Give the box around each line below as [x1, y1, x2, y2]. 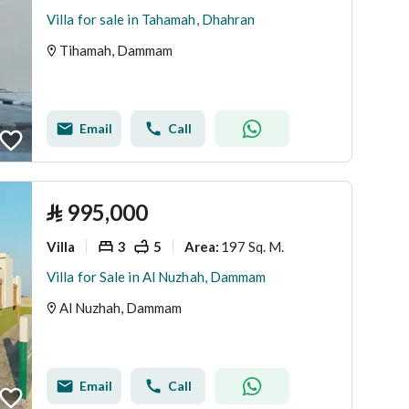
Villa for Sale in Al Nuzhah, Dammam [47, 268, 267, 285]
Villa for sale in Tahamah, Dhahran [47, 11, 256, 27]
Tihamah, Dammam [59, 42, 173, 58]
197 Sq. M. [221, 237, 284, 255]
